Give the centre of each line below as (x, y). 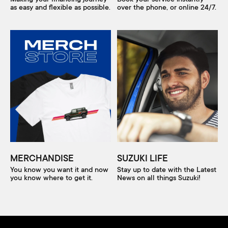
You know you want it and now (59, 170)
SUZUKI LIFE (142, 158)
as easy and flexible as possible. (60, 8)
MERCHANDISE (42, 158)
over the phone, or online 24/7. (167, 8)
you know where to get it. (51, 178)
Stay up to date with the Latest (167, 170)
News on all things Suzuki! (159, 178)
